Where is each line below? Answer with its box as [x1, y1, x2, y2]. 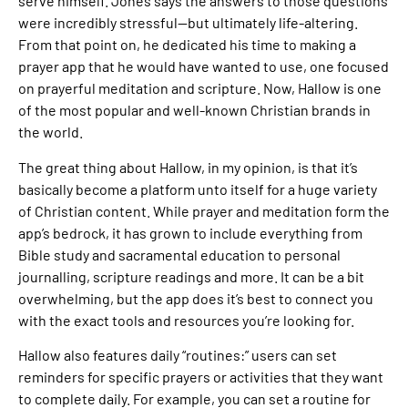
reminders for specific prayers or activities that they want [18, 368, 383, 386]
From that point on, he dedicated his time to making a [18, 36, 356, 54]
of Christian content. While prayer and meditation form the [18, 201, 390, 219]
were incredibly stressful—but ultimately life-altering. [18, 14, 358, 32]
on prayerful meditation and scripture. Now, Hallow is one [18, 79, 382, 97]
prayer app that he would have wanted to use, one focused [18, 57, 389, 76]
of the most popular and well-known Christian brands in [18, 101, 371, 119]
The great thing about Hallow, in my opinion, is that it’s [18, 158, 358, 176]
